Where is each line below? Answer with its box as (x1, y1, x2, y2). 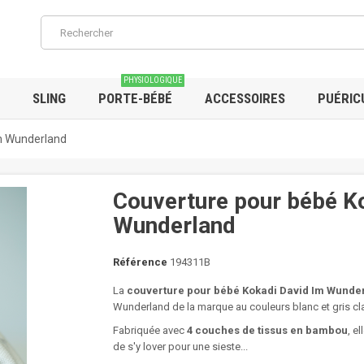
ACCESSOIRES (205, 90, 285, 106)
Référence (113, 256, 167, 268)
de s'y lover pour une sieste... (113, 340, 248, 353)
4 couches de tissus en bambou (184, 324, 348, 336)
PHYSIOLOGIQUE (123, 76, 182, 84)
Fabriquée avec (113, 324, 184, 336)
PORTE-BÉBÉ (98, 90, 172, 106)
